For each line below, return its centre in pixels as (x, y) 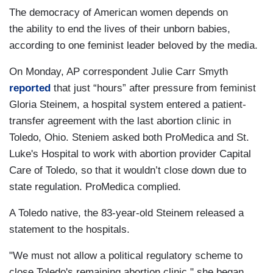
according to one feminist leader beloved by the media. (133, 45)
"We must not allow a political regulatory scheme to (126, 255)
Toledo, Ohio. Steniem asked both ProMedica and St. (129, 137)
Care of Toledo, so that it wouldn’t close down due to (128, 170)
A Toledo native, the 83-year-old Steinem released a (126, 213)
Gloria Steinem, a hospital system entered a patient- (128, 104)
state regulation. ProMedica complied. (95, 186)
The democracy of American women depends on (119, 12)
